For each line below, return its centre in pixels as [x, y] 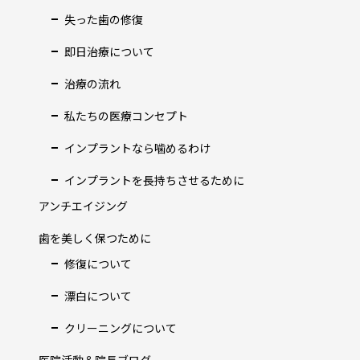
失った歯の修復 [104, 19]
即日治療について [109, 51]
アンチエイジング [83, 206]
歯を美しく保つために [95, 238]
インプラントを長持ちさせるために [154, 180]
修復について [98, 264]
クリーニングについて [121, 328]
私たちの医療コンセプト [126, 116]
